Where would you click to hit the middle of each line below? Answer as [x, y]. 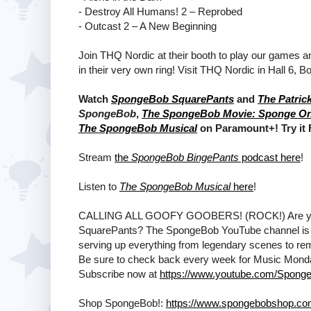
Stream [96, 157]
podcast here [270, 157]
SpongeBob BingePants [185, 157]
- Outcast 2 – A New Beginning [148, 26]
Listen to [99, 186]
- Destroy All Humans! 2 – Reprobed [160, 11]
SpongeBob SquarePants [173, 99]
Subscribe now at [119, 274]
